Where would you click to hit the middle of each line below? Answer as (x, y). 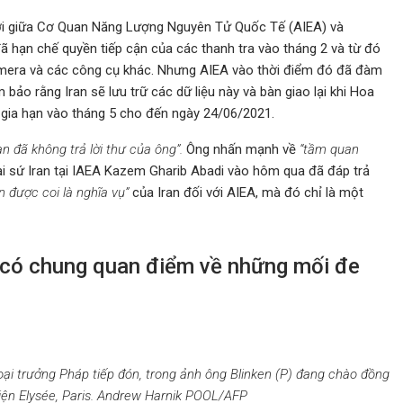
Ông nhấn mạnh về (241, 149)
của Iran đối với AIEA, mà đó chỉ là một (246, 193)
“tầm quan (329, 149)
